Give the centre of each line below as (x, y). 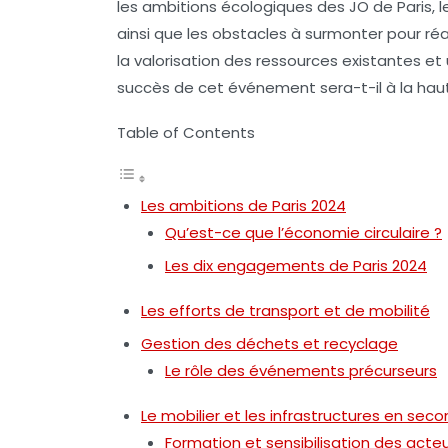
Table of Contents (186, 132)
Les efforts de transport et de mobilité (285, 310)
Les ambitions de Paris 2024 (243, 205)
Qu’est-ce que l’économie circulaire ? (303, 232)
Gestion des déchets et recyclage (269, 343)
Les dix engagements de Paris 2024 (296, 265)
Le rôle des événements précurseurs (301, 370)
